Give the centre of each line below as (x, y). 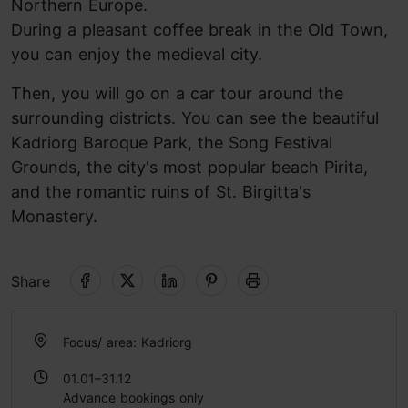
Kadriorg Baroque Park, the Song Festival (172, 143)
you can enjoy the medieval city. (137, 54)
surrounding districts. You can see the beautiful (195, 118)
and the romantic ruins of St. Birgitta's (161, 192)
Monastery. (54, 216)
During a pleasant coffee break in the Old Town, (199, 30)
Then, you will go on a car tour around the (177, 93)
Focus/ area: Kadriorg (127, 342)
